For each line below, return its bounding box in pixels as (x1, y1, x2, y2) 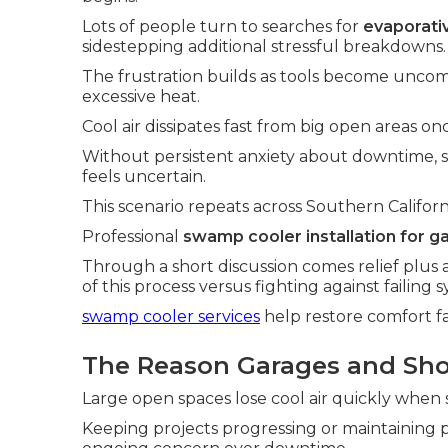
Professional (82, 227, 183, 246)
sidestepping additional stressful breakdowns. (82, 37, 446, 56)
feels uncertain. (82, 167, 206, 186)
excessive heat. (82, 87, 200, 106)
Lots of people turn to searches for (82, 17, 363, 36)
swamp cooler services (82, 307, 260, 326)
